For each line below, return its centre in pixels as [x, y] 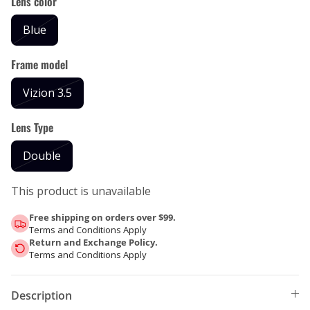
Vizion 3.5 [47, 92]
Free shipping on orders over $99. [102, 217]
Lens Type [32, 127]
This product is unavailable [81, 191]
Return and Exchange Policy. [93, 242]
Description [42, 295]
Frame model [39, 64]
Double [42, 155]
